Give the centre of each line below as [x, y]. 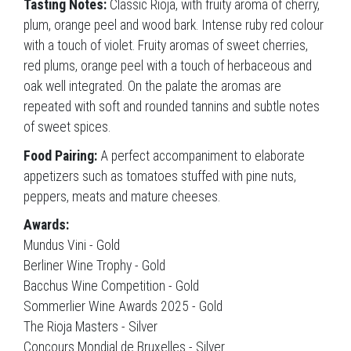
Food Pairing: [60, 156]
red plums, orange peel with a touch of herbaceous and [168, 66]
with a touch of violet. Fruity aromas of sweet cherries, [166, 46]
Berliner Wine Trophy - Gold [94, 266]
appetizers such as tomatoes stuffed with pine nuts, [160, 176]
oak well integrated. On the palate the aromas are [152, 87]
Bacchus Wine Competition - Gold [111, 286]
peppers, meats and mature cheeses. [122, 196]
